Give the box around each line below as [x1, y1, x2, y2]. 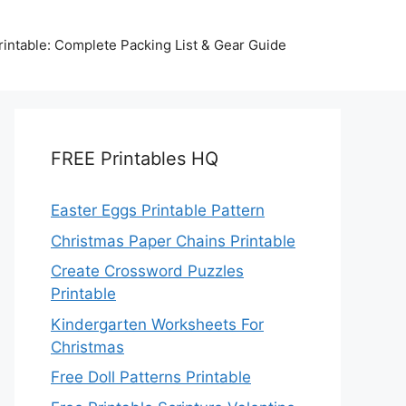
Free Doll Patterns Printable [51, 368, 251, 386]
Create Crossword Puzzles [51, 262, 244, 280]
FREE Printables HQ [51, 148, 218, 169]
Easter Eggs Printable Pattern [51, 201, 265, 219]
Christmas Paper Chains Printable [51, 231, 295, 250]
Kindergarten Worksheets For [51, 314, 264, 333]
